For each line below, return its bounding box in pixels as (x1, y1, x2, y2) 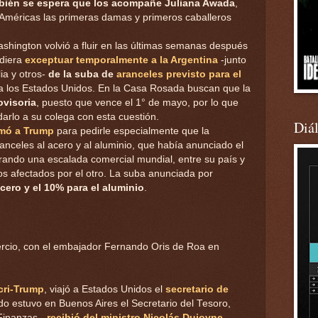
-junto (221, 54, 246, 65)
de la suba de (45, 68, 116, 79)
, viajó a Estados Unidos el (44, 283, 165, 295)
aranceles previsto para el (116, 68, 241, 79)
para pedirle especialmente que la (54, 125, 209, 136)
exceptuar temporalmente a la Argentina (25, 54, 218, 65)
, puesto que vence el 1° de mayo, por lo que (36, 97, 238, 108)
